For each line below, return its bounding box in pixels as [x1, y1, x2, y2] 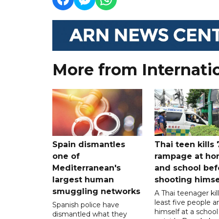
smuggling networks [52, 186, 140, 196]
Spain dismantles [52, 139, 125, 149]
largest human [52, 175, 114, 184]
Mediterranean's [52, 163, 121, 173]
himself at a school [154, 207, 218, 216]
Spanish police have [52, 200, 119, 209]
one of [52, 151, 80, 161]
